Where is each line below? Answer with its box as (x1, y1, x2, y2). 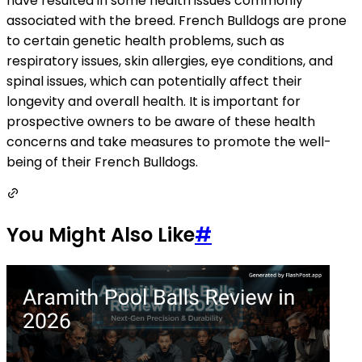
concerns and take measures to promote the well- (6, 132, 331, 151)
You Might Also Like (6, 221, 195, 249)
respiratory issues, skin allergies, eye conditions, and (6, 51, 333, 70)
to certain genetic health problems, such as (6, 31, 284, 50)
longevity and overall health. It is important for (6, 91, 301, 111)
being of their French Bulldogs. (6, 152, 198, 171)
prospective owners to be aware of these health (6, 112, 315, 131)
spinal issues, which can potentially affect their (6, 71, 302, 90)
